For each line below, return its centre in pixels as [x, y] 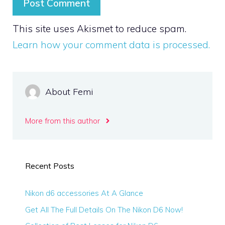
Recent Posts [50, 166]
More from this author [63, 121]
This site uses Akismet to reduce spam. [99, 29]
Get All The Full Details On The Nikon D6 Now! [104, 209]
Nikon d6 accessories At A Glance [84, 193]
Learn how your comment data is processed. [111, 45]
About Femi [69, 92]
